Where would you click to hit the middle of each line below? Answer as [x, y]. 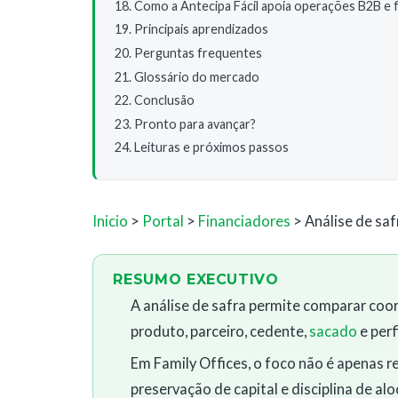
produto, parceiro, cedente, [219, 332]
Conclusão [164, 100]
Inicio [110, 222]
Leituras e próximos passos [211, 147]
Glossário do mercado [197, 76]
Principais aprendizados [201, 29]
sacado [333, 332]
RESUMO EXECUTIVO [196, 280]
